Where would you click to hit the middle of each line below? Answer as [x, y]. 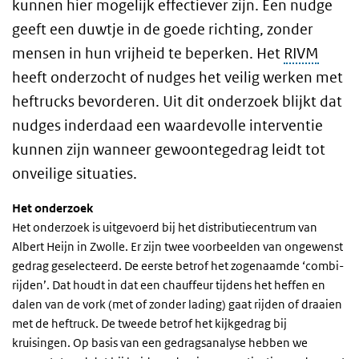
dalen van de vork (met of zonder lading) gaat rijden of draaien [177, 305]
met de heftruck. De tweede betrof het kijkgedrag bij [149, 324]
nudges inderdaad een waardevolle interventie [167, 126]
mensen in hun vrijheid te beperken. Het [148, 54]
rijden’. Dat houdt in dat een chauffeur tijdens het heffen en [169, 285]
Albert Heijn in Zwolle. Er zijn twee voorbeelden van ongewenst [177, 247]
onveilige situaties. [78, 174]
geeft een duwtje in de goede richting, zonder [163, 30]
